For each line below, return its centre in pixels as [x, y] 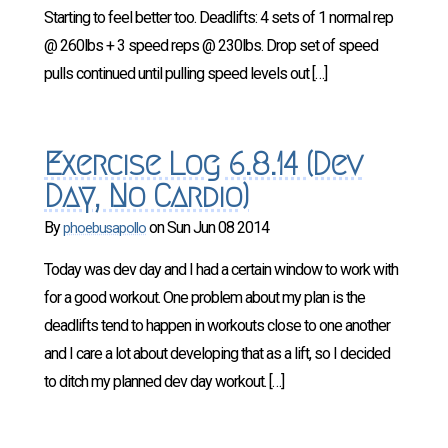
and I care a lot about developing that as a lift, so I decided [217, 353]
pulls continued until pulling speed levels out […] [185, 73]
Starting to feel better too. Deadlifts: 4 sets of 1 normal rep [218, 17]
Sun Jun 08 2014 [218, 227]
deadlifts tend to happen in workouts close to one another [217, 325]
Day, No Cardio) [146, 196]
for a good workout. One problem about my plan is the [204, 297]
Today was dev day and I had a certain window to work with [221, 269]
